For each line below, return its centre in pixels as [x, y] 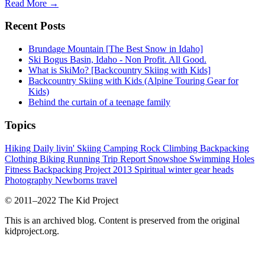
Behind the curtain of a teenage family [99, 102]
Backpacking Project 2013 [84, 169]
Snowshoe [169, 159]
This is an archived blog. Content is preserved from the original [122, 220]
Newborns [76, 180]
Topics [20, 125]
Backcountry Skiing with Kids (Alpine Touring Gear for [133, 81]
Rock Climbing [170, 148]
